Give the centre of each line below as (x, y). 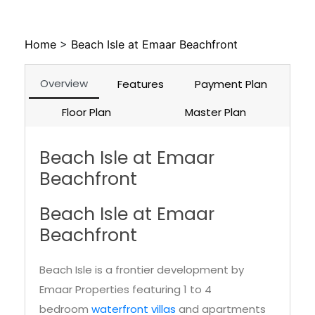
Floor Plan (87, 112)
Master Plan (215, 112)
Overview (64, 84)
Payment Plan (231, 84)
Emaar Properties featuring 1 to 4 (126, 290)
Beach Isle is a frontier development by (142, 270)
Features (141, 84)
